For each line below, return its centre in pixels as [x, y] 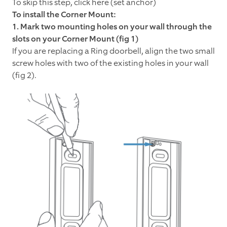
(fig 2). [24, 75]
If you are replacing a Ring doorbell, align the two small [113, 51]
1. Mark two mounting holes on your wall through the [112, 26]
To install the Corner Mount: [64, 14]
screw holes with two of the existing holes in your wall [110, 63]
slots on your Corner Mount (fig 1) [75, 39]
